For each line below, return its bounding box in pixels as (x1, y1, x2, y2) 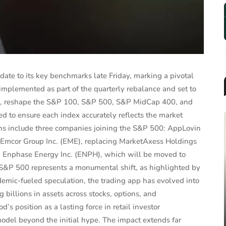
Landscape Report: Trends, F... (57, 198, 184, 210)
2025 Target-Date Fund (70, 186, 171, 198)
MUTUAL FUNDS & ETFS (91, 172, 150, 179)
